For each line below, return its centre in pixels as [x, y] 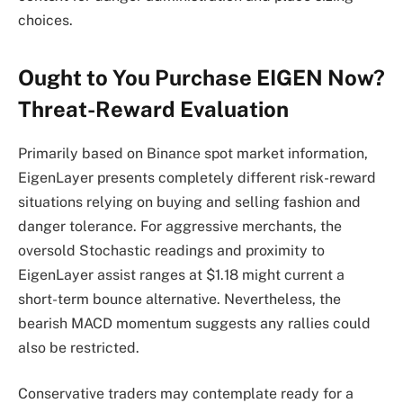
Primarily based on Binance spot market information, [193, 153]
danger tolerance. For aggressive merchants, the [180, 226]
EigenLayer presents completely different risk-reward [197, 177]
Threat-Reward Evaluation [153, 108]
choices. [45, 21]
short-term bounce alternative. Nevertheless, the [179, 299]
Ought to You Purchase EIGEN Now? [201, 77]
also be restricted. [79, 347]
